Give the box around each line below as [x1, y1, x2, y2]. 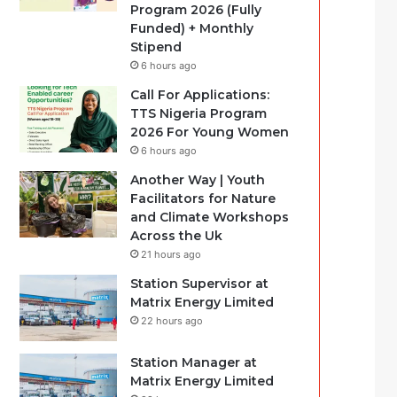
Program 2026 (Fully [130, 2, 262, 18]
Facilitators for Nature [130, 191, 276, 206]
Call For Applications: [130, 87, 270, 103]
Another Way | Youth [130, 172, 266, 188]
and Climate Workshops [130, 209, 290, 225]
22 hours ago [141, 315, 204, 327]
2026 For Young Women [130, 124, 290, 140]
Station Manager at [130, 354, 258, 370]
